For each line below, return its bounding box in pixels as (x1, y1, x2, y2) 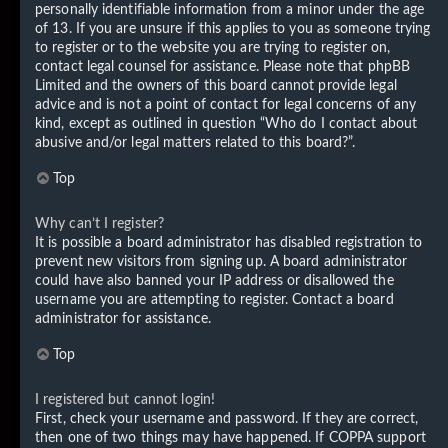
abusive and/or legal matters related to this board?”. (35, 135, 356, 150)
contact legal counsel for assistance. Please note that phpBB (35, 59, 411, 74)
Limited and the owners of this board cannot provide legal (35, 78, 397, 93)
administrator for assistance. (35, 311, 211, 326)
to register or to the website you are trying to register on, (35, 40, 391, 55)
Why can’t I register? (35, 216, 165, 231)
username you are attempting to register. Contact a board (35, 292, 394, 307)
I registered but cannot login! (35, 392, 215, 407)
